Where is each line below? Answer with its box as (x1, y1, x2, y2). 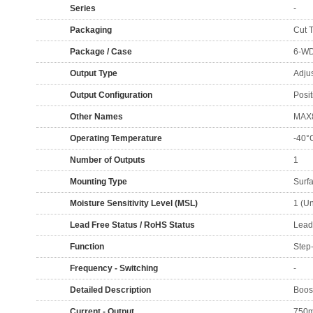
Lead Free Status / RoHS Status (70, 220, 195, 230)
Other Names (70, 112, 123, 122)
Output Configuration (70, 90, 152, 100)
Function (70, 242, 104, 252)
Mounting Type (70, 177, 127, 187)
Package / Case (70, 47, 132, 57)
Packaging (70, 25, 112, 35)
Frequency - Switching (70, 263, 158, 273)
